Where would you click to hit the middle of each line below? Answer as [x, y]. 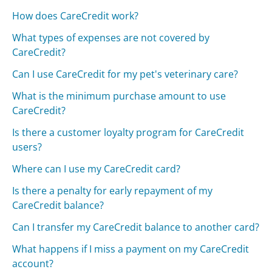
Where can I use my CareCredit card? [97, 168]
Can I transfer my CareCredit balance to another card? [136, 227]
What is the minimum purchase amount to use [119, 96]
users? [27, 147]
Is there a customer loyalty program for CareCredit [128, 132]
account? [33, 263]
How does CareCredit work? [76, 15]
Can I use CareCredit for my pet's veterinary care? [125, 74]
